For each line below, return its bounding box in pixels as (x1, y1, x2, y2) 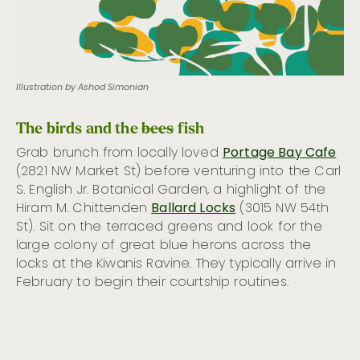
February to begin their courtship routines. (16, 272, 288, 293)
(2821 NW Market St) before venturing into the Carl (16, 161, 342, 182)
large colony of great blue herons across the (16, 235, 312, 256)
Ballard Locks (151, 198, 236, 219)
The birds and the (16, 117, 141, 138)
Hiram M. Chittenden (16, 198, 152, 219)
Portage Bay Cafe (222, 142, 337, 164)
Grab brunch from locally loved (16, 142, 223, 164)
